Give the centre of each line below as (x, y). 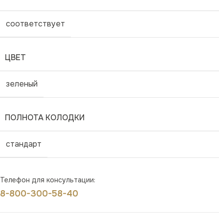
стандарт (24, 144)
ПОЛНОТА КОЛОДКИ (45, 118)
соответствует (35, 24)
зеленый (22, 84)
